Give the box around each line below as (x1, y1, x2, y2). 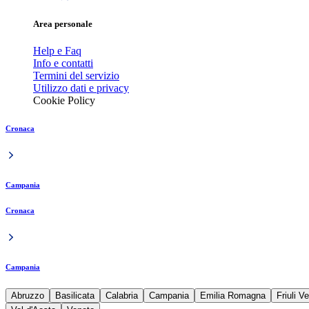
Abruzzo (11, 290, 44, 301)
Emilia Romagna (200, 290, 266, 301)
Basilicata (55, 290, 94, 301)
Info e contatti (33, 57, 93, 70)
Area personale (33, 19, 92, 30)
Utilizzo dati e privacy (33, 82, 129, 94)
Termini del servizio (33, 70, 119, 82)
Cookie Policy (33, 94, 95, 107)
